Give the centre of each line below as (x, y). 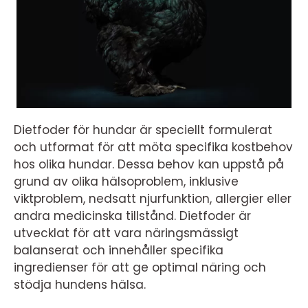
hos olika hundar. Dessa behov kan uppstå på (149, 165)
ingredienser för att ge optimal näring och (140, 268)
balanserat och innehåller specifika (119, 251)
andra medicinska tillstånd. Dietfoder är (132, 216)
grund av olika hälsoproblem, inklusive (126, 182)
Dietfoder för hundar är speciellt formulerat (143, 130)
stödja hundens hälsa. (80, 285)
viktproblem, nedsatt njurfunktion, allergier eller (153, 199)
